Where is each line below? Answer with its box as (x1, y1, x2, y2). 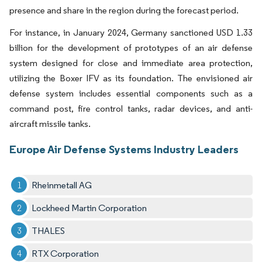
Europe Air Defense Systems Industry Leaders (9, 142, 239, 156)
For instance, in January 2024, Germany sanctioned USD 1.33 (9, 26, 253, 38)
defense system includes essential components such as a (9, 87, 253, 99)
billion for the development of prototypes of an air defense (9, 42, 253, 53)
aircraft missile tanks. (9, 118, 91, 129)
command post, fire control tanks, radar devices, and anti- (9, 102, 253, 114)
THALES (32, 225, 65, 236)
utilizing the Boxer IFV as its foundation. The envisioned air (9, 72, 253, 84)
